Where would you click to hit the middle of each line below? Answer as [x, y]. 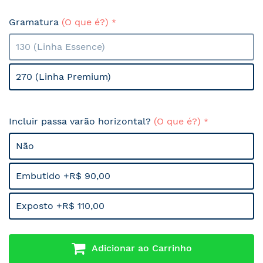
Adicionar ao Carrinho [142, 248]
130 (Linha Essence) [60, 46]
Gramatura [35, 22]
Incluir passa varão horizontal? [81, 121]
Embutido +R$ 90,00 [63, 176]
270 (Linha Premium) [63, 76]
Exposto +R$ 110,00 [60, 205]
